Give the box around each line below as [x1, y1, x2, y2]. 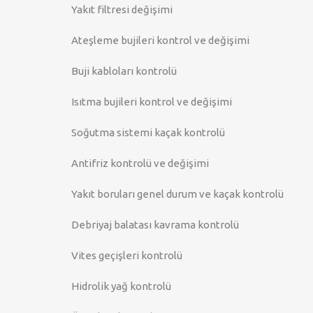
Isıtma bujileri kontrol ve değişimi [71, 96, 232, 108]
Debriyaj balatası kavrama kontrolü [71, 219, 239, 231]
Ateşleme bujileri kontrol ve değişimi [71, 34, 249, 46]
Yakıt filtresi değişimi [71, 3, 173, 15]
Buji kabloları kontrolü [71, 65, 177, 77]
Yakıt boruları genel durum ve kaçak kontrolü [71, 188, 284, 200]
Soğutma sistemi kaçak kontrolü [71, 126, 225, 138]
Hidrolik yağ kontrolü [71, 280, 171, 292]
